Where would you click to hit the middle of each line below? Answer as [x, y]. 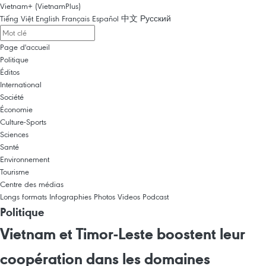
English [47, 18]
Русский [156, 18]
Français [76, 18]
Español [105, 18]
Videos [129, 197]
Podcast [156, 197]
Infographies [70, 197]
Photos [104, 197]
